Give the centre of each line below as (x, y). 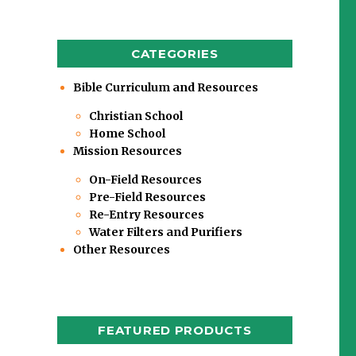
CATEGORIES (174, 53)
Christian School (135, 116)
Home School (127, 133)
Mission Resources (127, 151)
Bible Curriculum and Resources (165, 87)
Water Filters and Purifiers (165, 232)
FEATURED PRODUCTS (175, 331)
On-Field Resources (145, 179)
